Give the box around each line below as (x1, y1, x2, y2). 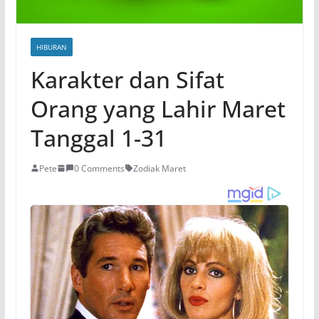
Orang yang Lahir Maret (30, 93, 286, 124)
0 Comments (73, 162, 125, 174)
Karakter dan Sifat (30, 63, 224, 95)
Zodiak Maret (132, 162, 186, 174)
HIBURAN (36, 41, 67, 52)
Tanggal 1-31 (30, 122, 167, 153)
